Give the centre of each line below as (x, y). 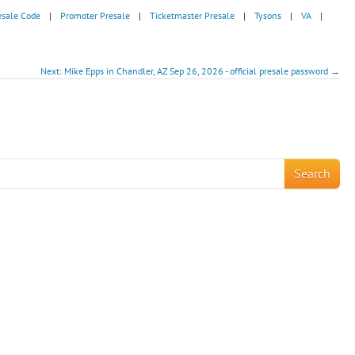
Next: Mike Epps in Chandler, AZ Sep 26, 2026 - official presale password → (191, 71)
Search (313, 173)
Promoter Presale (95, 15)
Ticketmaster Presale (192, 15)
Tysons (268, 15)
